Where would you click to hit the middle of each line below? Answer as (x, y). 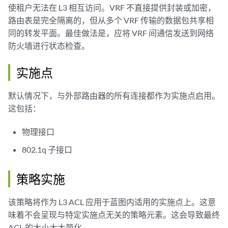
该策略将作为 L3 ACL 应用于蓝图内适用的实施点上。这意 (112, 202)
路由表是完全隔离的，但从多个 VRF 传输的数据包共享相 (111, 20)
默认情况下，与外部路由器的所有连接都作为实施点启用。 (114, 95)
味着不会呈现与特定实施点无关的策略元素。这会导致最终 (114, 215)
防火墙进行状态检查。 (49, 46)
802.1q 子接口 (47, 149)
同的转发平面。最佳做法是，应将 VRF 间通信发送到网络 (111, 33)
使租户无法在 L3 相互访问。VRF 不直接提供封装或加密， (112, 7)
